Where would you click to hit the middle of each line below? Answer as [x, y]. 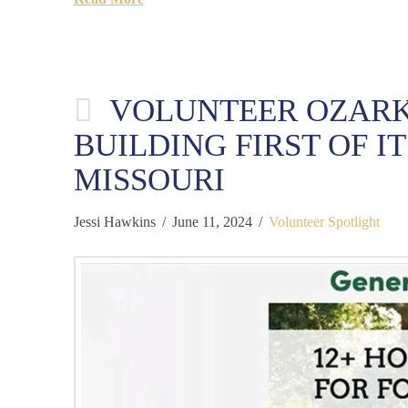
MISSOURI [149, 179]
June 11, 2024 [213, 221]
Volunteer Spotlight [325, 221]
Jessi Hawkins [114, 221]
